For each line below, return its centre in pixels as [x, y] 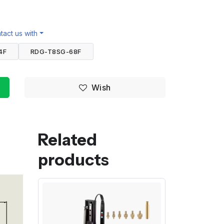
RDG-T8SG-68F [56, 51]
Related [67, 139]
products [73, 159]
